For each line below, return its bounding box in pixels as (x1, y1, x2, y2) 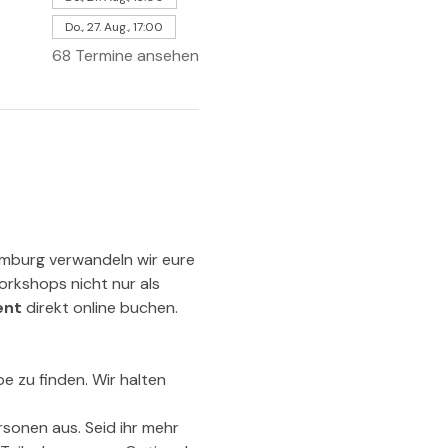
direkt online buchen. (21, 296, 178, 318)
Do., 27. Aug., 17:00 (64, 18, 163, 35)
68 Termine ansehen (51, 44, 199, 66)
